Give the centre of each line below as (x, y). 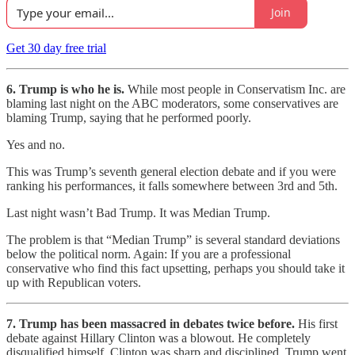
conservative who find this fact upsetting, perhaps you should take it (176, 268)
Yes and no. (36, 144)
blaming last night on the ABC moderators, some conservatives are (172, 103)
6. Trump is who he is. (65, 89)
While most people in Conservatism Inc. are (235, 89)
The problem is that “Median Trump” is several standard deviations (173, 239)
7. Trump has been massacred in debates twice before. (151, 323)
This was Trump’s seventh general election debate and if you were (171, 171)
